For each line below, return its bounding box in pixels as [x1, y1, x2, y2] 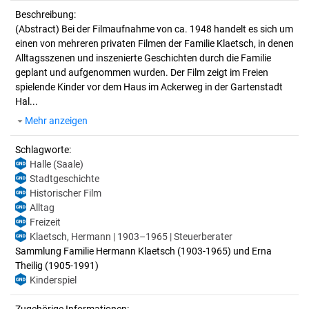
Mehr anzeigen [25, 115, 88, 126]
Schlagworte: [15, 144, 71, 155]
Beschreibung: [15, 9, 76, 20]
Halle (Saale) [30, 159, 83, 170]
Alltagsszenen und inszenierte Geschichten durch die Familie [15, 52, 271, 63]
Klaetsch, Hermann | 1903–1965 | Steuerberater [30, 231, 232, 242]
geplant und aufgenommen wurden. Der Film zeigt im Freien [15, 67, 268, 78]
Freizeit [30, 217, 61, 228]
